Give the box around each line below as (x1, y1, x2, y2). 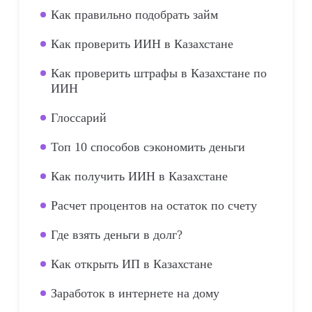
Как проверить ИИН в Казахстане (51, 37, 233, 51)
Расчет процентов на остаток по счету (51, 198, 257, 212)
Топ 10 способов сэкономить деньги (51, 140, 245, 154)
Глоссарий (51, 111, 107, 125)
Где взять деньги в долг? (51, 228, 182, 242)
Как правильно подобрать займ (51, 8, 218, 22)
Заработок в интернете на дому (51, 286, 219, 300)
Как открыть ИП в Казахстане (51, 257, 212, 271)
